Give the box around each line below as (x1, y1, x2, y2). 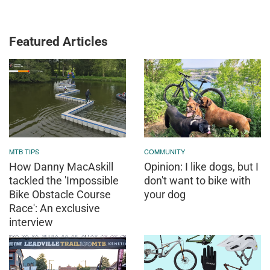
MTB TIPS (9, 146, 39, 156)
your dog (144, 187, 186, 201)
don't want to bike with (144, 174, 251, 187)
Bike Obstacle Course (9, 187, 111, 201)
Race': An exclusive (9, 201, 100, 215)
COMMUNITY (144, 146, 185, 156)
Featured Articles (9, 34, 108, 49)
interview (9, 215, 53, 228)
